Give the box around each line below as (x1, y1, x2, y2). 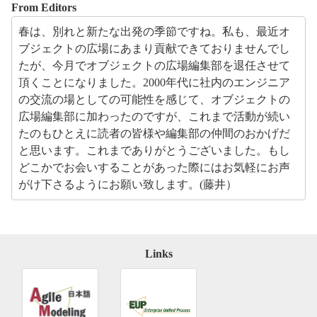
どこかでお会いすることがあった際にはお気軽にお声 (18, 161, 290, 173)
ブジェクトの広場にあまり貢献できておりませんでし (18, 42, 290, 54)
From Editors (11, 1, 76, 13)
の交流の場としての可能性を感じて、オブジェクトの (18, 93, 290, 105)
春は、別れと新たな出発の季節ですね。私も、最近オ (18, 25, 290, 38)
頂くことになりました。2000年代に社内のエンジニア (18, 76, 290, 88)
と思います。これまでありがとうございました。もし (18, 144, 290, 156)
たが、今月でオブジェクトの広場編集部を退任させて (18, 59, 290, 71)
